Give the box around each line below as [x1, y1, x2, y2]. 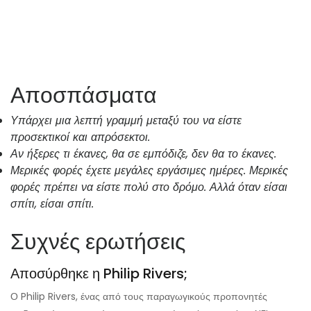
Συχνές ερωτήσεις [10, 226, 185, 258]
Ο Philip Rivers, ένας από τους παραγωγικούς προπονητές [10, 289, 267, 304]
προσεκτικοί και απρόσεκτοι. [10, 129, 150, 146]
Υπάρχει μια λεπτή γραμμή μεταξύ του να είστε [10, 112, 242, 129]
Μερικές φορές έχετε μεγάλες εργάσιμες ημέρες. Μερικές [10, 162, 288, 179]
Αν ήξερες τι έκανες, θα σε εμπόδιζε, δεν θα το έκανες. [10, 146, 276, 162]
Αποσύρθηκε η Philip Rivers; [10, 264, 187, 284]
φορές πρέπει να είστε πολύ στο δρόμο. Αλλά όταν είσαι [10, 179, 287, 196]
